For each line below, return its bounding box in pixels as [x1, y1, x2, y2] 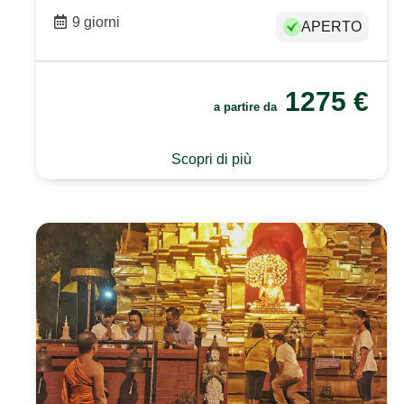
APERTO [301, 19, 363, 35]
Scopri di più [171, 151, 252, 168]
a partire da [214, 100, 281, 115]
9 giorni [72, 14, 121, 31]
